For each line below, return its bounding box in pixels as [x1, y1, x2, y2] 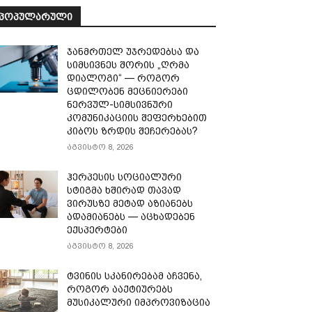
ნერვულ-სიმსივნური [67, 98, 173, 110]
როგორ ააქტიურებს [67, 283, 173, 295]
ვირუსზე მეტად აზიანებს [67, 197, 194, 209]
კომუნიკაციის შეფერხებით [67, 111, 208, 123]
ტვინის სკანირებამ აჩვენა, [67, 270, 203, 281]
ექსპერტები [67, 224, 128, 235]
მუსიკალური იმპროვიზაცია [67, 296, 211, 308]
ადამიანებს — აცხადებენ [67, 210, 196, 222]
